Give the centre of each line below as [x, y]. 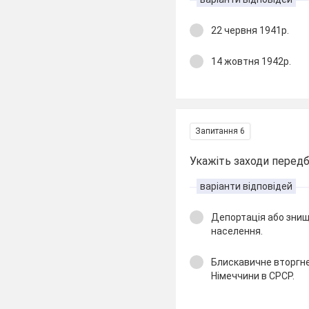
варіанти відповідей [247, 186]
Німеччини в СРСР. [253, 276]
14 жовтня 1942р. [251, 61]
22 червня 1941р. [250, 30]
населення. [237, 231]
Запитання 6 [220, 131]
